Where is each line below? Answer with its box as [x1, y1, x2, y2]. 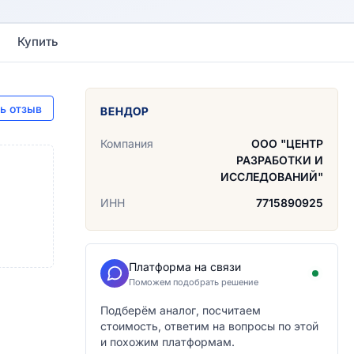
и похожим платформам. [100, 335, 235, 348]
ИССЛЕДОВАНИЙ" [220, 170, 323, 183]
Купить [17, 34, 58, 49]
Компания [100, 137, 153, 150]
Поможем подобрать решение [129, 277, 258, 288]
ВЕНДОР [100, 104, 150, 118]
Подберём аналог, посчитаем [100, 303, 261, 317]
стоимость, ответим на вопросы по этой [100, 319, 318, 333]
